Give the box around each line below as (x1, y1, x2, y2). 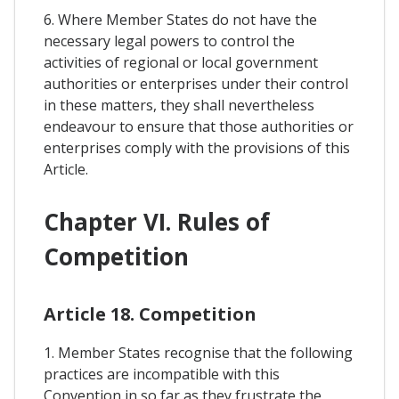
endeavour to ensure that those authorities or (44, 117, 354, 137)
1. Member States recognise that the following (44, 342, 353, 362)
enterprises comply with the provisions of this (44, 138, 350, 159)
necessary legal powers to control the (44, 31, 295, 52)
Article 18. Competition (44, 301, 256, 326)
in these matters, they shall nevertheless (44, 95, 314, 116)
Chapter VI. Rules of (44, 206, 270, 239)
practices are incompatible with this (44, 363, 280, 384)
